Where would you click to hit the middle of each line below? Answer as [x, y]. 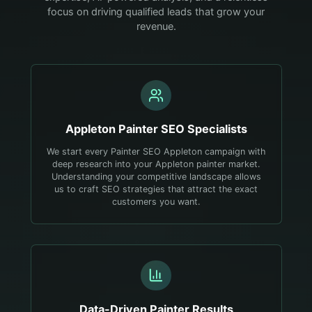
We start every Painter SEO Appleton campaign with [156, 152]
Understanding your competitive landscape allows [156, 177]
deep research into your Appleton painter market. [156, 164]
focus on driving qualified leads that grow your [156, 11]
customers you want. [156, 202]
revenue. [156, 26]
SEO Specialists [202, 129]
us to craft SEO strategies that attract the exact [156, 189]
